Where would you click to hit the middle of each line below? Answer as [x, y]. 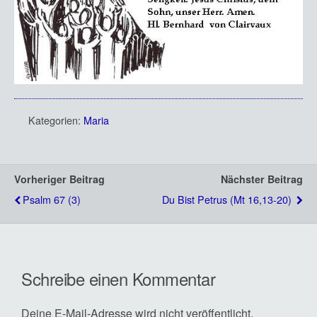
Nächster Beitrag [262, 179]
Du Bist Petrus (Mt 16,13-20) [228, 199]
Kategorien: [56, 120]
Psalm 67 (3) [52, 199]
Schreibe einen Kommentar [119, 278]
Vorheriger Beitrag [59, 179]
